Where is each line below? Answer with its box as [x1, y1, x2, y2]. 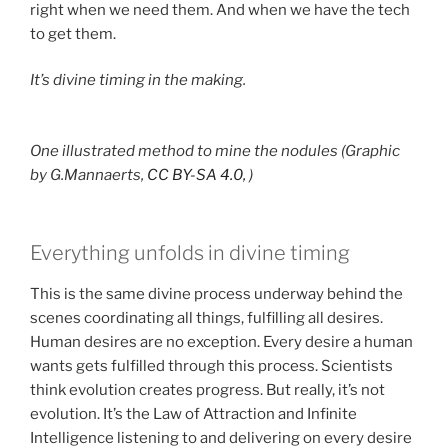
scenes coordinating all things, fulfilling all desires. [30, 309, 383, 328]
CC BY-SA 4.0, [147, 165, 249, 184]
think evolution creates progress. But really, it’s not [30, 381, 385, 400]
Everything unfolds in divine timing [30, 241, 350, 266]
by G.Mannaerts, [30, 165, 147, 184]
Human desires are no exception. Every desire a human [30, 333, 413, 352]
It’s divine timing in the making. [30, 71, 246, 90]
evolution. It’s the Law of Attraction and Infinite [30, 405, 357, 424]
